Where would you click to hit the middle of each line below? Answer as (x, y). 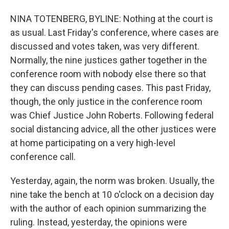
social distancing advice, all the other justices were (113, 129)
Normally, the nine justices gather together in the (109, 60)
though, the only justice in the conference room (106, 101)
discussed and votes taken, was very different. (105, 46)
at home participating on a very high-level (93, 143)
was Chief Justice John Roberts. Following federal (112, 115)
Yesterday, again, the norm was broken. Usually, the (112, 180)
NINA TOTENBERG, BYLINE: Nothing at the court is (112, 18)
